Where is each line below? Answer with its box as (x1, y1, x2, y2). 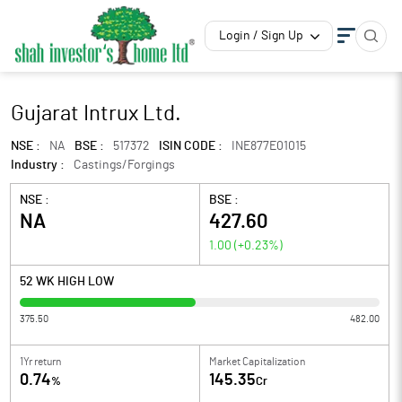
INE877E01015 (232, 140, 306, 153)
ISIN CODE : (159, 140, 223, 153)
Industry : (11, 159, 65, 171)
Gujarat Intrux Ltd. (11, 103, 181, 125)
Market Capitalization (209, 356, 305, 367)
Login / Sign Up (219, 30, 303, 42)
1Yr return (20, 356, 61, 367)
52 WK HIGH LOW (20, 275, 114, 288)
